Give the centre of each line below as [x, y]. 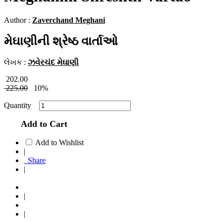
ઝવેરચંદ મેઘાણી [53, 62]
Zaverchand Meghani [69, 20]
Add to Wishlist [59, 142]
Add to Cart [42, 124]
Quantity [21, 105]
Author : [18, 20]
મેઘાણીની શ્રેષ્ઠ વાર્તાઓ [61, 41]
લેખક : [16, 62]
